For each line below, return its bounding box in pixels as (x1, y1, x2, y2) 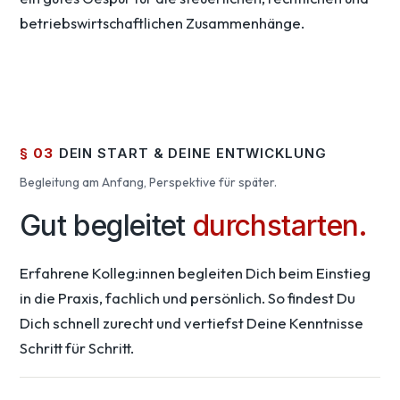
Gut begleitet (20, 208, 194, 244)
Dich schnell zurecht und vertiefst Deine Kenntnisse (20, 313, 363, 333)
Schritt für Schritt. (20, 338, 134, 358)
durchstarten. (193, 208, 368, 244)
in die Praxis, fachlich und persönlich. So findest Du (20, 288, 355, 308)
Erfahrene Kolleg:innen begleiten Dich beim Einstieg (20, 263, 371, 283)
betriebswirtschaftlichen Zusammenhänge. (20, 13, 304, 33)
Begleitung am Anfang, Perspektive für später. (20, 174, 277, 191)
